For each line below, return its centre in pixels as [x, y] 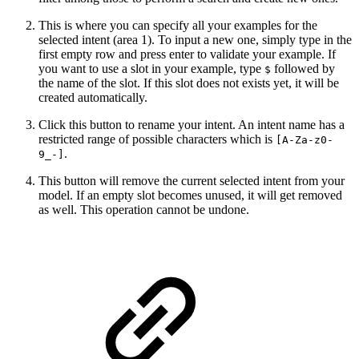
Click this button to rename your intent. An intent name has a [192, 124]
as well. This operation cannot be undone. [144, 209]
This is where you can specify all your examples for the [178, 25]
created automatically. [93, 97]
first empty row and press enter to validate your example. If [187, 54]
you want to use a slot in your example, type [151, 68]
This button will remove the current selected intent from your [192, 180]
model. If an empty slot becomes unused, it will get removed [190, 195]
